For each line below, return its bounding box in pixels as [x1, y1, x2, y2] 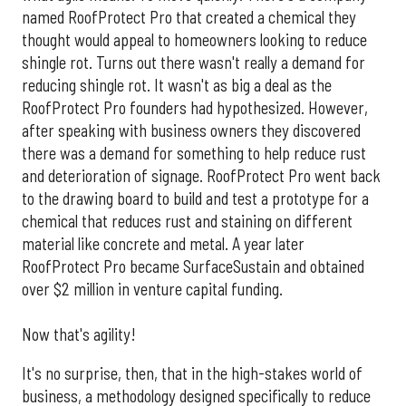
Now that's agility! [22, 324, 136, 344]
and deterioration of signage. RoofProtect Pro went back [22, 165, 381, 186]
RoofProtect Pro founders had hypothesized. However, [22, 97, 368, 118]
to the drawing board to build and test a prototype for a [22, 188, 369, 208]
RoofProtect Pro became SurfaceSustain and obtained [22, 256, 364, 276]
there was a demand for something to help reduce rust [22, 142, 366, 163]
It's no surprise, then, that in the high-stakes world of [22, 362, 362, 383]
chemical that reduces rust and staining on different [22, 210, 353, 231]
